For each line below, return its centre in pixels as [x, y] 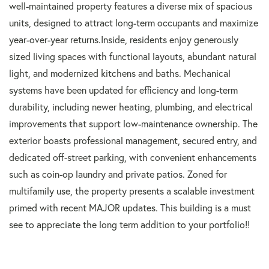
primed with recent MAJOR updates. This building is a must [130, 208]
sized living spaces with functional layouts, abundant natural [133, 56]
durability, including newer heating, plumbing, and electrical [131, 107]
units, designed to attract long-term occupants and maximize [134, 23]
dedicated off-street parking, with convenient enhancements [133, 157]
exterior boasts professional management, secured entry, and [133, 141]
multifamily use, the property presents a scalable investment [132, 191]
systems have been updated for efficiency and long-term [123, 90]
